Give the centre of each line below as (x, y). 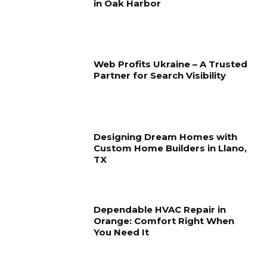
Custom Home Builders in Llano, (170, 148)
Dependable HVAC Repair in (160, 209)
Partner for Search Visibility (160, 76)
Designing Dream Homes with (166, 137)
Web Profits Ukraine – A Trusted (171, 64)
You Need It (122, 232)
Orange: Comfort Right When (164, 221)
